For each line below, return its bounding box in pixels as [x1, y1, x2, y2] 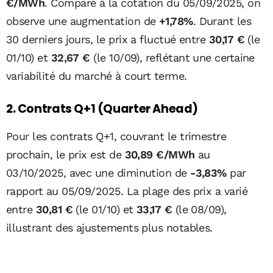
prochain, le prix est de [6, 147, 125, 161]
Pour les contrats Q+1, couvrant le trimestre [6, 129, 227, 143]
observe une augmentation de [6, 14, 159, 27]
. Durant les [193, 14, 252, 27]
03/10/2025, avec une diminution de [6, 166, 191, 179]
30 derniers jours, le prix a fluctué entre [6, 32, 209, 46]
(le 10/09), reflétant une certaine [90, 51, 255, 64]
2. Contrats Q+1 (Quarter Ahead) [6, 100, 199, 117]
